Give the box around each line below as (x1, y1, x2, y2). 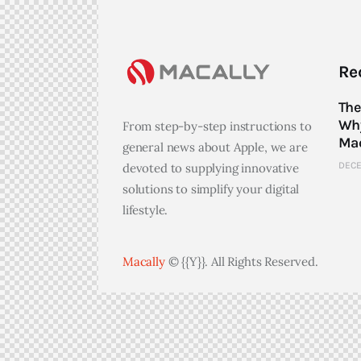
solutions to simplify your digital (122, 181, 300, 197)
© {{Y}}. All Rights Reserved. (164, 254, 318, 269)
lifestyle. (122, 202, 168, 218)
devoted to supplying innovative (122, 160, 299, 176)
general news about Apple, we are (122, 139, 308, 155)
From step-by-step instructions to (122, 118, 312, 134)
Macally (122, 254, 165, 269)
